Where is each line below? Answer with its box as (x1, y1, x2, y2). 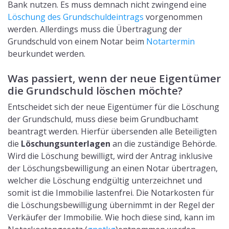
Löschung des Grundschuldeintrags (8, 11, 144, 22)
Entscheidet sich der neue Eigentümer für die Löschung (8, 101, 219, 112)
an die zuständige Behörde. (110, 138, 217, 149)
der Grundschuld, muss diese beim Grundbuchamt (8, 113, 198, 125)
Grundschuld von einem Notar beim (8, 36, 146, 47)
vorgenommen (144, 11, 202, 22)
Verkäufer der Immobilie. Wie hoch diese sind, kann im (8, 212, 215, 223)
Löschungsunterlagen (21, 138, 110, 149)
